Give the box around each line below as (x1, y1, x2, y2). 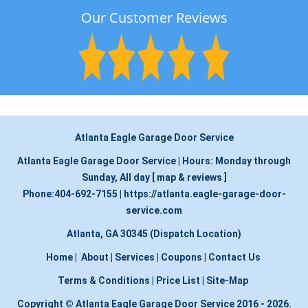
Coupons (160, 252, 202, 263)
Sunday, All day (81, 172, 150, 183)
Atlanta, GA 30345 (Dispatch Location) (67, 228, 241, 239)
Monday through (215, 155, 291, 166)
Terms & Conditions (58, 275, 150, 286)
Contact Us (208, 252, 261, 263)
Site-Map (206, 275, 248, 286)
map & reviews (156, 172, 224, 183)
